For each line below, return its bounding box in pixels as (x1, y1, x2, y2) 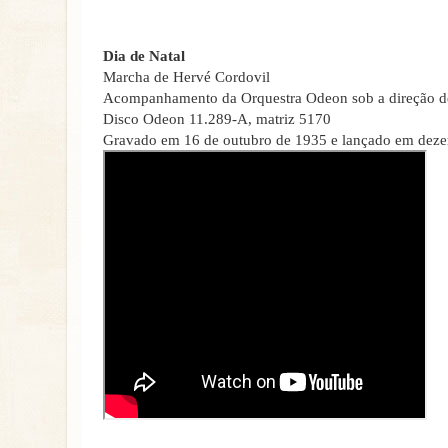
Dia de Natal (103, 48, 185, 64)
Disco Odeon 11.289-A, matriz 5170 (103, 111, 331, 127)
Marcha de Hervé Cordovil (103, 69, 270, 85)
